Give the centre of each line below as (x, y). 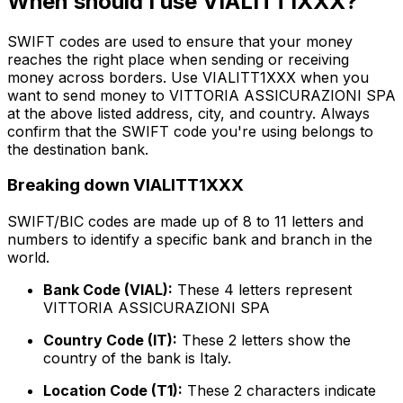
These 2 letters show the (264, 340)
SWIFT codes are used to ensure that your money (180, 41)
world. (28, 258)
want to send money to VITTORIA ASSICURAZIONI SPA (201, 95)
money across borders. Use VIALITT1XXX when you (188, 77)
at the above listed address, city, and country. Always (188, 113)
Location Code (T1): (113, 391)
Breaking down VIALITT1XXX (125, 185)
